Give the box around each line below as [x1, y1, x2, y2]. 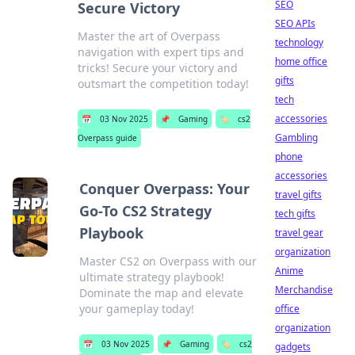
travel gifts [275, 188, 322, 201]
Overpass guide [77, 132, 137, 143]
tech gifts [275, 207, 315, 220]
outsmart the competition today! [77, 76, 249, 91]
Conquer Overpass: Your [79, 179, 250, 198]
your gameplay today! [79, 301, 195, 316]
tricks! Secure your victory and [77, 60, 238, 75]
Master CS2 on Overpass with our [79, 254, 258, 269]
